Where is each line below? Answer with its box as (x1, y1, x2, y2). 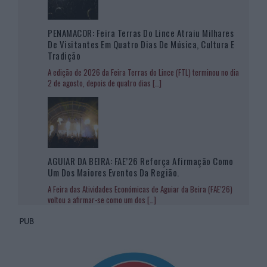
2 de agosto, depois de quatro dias (48, 76, 153, 89)
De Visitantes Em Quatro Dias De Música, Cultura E (48, 37, 235, 51)
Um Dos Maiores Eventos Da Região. (48, 165, 179, 179)
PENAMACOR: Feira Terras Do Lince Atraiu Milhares (48, 26, 234, 39)
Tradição (48, 48, 80, 62)
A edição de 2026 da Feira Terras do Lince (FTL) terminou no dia (48, 66, 239, 78)
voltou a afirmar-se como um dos (48, 193, 147, 206)
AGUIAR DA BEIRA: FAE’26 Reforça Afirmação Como (48, 154, 233, 167)
